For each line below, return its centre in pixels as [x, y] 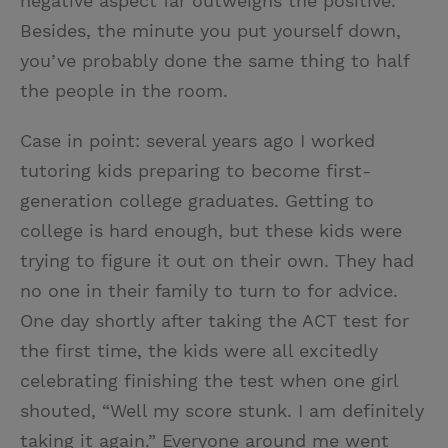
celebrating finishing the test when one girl [209, 381]
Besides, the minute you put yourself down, [210, 31]
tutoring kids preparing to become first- [195, 171]
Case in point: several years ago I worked [197, 141]
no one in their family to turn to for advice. [209, 291]
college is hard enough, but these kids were [211, 231]
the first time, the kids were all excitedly [199, 351]
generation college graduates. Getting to [197, 201]
